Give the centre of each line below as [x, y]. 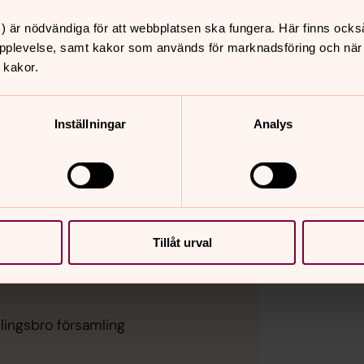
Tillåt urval [182, 242]
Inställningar [90, 123]
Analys [273, 123]
